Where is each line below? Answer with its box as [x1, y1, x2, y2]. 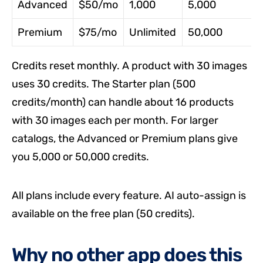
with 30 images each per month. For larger [12, 114, 218, 127]
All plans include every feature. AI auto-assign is [12, 189, 246, 203]
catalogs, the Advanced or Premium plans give [12, 132, 238, 146]
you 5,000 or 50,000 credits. [12, 150, 149, 164]
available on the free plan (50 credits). [12, 207, 195, 221]
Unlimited [129, 26, 176, 39]
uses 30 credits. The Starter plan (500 [12, 77, 195, 91]
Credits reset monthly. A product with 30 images [12, 59, 247, 73]
